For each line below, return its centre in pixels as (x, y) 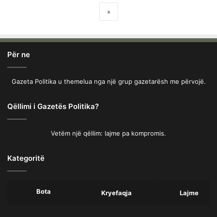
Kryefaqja (116, 193)
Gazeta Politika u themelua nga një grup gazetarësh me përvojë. (108, 81)
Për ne (19, 54)
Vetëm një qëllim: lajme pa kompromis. (108, 133)
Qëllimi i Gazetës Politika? (53, 106)
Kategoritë (26, 158)
